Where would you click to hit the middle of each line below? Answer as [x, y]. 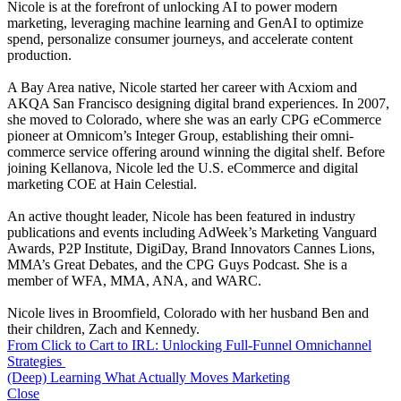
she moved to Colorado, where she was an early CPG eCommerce [194, 119]
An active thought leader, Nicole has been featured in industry [181, 216]
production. [41, 55]
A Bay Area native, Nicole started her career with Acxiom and [182, 87]
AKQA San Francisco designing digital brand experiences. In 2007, [198, 103]
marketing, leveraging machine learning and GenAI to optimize [185, 22]
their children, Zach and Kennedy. [103, 328]
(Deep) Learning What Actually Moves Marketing [149, 377]
